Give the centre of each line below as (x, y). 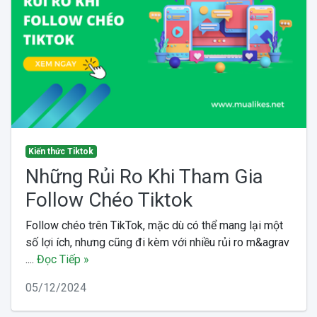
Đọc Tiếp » (63, 259)
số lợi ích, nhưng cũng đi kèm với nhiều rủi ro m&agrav (157, 242)
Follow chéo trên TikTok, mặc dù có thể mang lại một (154, 225)
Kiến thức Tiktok (61, 151)
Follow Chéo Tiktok (109, 200)
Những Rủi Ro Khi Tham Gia (144, 176)
